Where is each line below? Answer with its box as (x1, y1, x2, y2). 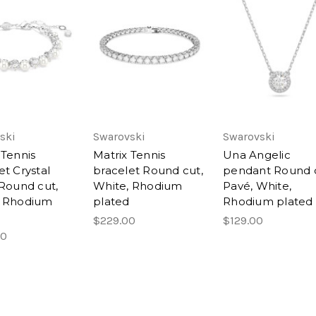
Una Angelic (223, 147, 291, 162)
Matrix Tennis (93, 147, 166, 162)
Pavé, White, (223, 178, 291, 193)
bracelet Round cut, (93, 163, 203, 177)
